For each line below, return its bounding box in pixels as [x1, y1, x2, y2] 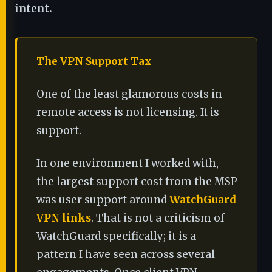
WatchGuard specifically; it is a [36, 229, 196, 243]
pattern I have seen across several [36, 248, 215, 261]
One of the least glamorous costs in [36, 87, 222, 101]
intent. [15, 2, 52, 15]
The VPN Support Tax [36, 55, 152, 68]
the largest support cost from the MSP [36, 175, 237, 188]
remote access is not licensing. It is [36, 106, 219, 119]
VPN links [36, 211, 91, 225]
